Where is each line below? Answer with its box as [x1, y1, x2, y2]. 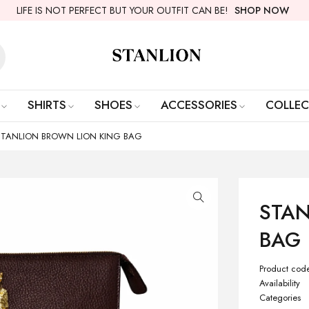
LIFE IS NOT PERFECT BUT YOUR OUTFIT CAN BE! [17, 3, 231, 17]
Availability [259, 277, 301, 290]
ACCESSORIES [160, 97, 237, 113]
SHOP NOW [235, 3, 289, 17]
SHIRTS [27, 97, 66, 113]
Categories [259, 291, 301, 304]
